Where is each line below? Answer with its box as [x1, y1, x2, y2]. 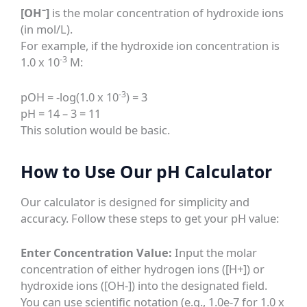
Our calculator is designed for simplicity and [21, 193, 250, 210]
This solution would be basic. [21, 121, 171, 138]
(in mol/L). [21, 21, 73, 38]
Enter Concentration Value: [21, 245, 173, 261]
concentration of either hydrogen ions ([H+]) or [21, 261, 265, 278]
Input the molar [172, 245, 258, 261]
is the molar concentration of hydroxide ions [49, 5, 284, 21]
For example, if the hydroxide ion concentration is [21, 38, 280, 54]
